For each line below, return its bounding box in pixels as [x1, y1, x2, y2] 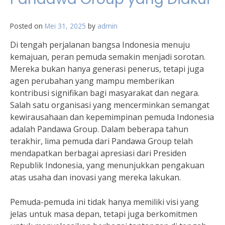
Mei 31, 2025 [45, 21, 86, 31]
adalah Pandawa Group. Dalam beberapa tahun [10, 124, 188, 135]
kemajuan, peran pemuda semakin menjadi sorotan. [10, 51, 205, 62]
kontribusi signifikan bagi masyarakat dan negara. [10, 87, 199, 98]
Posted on [10, 21, 45, 31]
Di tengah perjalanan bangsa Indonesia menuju [10, 39, 190, 50]
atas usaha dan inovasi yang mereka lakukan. [10, 172, 181, 183]
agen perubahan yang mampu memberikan [10, 75, 174, 86]
